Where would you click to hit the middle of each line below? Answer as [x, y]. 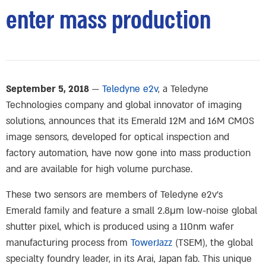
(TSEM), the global [213, 243]
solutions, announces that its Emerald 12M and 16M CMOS [130, 121]
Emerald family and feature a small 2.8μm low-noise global [132, 211]
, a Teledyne [183, 89]
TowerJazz [151, 243]
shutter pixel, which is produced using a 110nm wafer [120, 227]
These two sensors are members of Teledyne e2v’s [114, 195]
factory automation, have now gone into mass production [128, 153]
